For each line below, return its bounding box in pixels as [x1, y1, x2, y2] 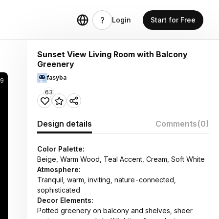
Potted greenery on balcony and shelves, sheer [37, 206, 193, 215]
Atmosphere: [37, 165, 81, 174]
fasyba [47, 74, 66, 81]
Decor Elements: [37, 196, 93, 204]
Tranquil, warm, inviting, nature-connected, [37, 175, 176, 184]
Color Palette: [37, 145, 85, 153]
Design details [37, 119, 92, 129]
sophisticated [37, 186, 80, 194]
